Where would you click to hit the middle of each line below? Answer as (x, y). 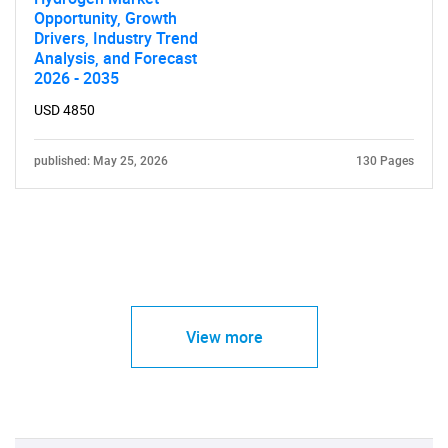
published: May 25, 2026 (101, 160)
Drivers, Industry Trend (116, 37)
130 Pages (385, 160)
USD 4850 (64, 109)
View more (224, 336)
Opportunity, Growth (105, 17)
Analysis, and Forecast (115, 57)
